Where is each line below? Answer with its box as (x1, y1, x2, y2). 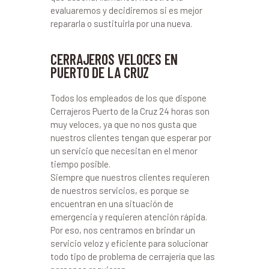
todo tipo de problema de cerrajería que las (50, 251, 215, 262)
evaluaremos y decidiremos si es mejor (50, 5, 202, 16)
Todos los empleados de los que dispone (50, 92, 207, 104)
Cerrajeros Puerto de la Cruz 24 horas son (50, 106, 210, 117)
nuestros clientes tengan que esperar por (50, 132, 211, 144)
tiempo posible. (50, 159, 110, 170)
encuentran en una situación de (50, 198, 174, 210)
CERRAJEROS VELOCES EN (50, 50, 178, 68)
